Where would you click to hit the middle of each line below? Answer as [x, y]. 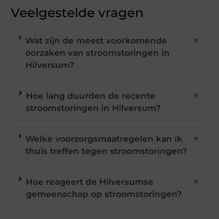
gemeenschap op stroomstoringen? [104, 194]
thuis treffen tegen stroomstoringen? [106, 151]
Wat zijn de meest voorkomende [96, 41]
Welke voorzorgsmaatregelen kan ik [104, 139]
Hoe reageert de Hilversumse [89, 182]
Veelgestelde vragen [77, 13]
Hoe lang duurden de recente [90, 96]
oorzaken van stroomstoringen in [97, 53]
